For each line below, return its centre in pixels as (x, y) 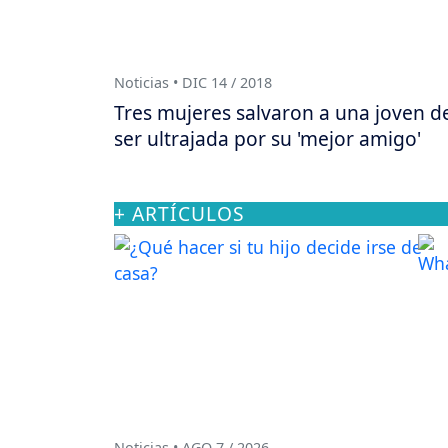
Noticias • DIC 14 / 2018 (193, 82)
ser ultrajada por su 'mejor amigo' (267, 138)
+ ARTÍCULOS (179, 213)
